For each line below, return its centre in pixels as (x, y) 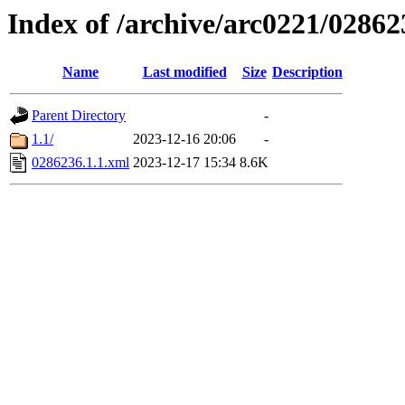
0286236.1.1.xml (80, 163)
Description (307, 72)
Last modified (184, 72)
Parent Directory (79, 116)
